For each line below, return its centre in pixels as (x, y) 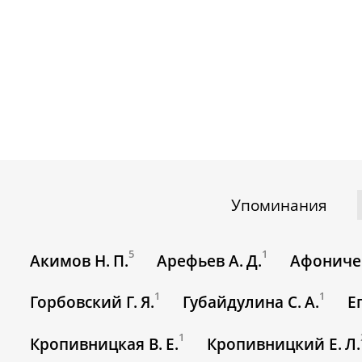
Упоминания (280, 205)
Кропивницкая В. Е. (105, 345)
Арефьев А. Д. (210, 261)
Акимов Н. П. (80, 261)
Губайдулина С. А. (251, 303)
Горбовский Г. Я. (93, 303)
